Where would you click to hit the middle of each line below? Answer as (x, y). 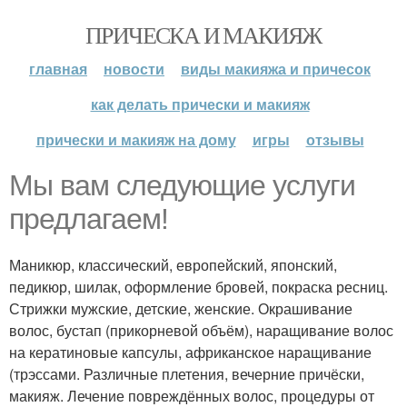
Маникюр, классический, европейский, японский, (173, 265)
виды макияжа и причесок (276, 69)
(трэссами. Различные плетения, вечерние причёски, (187, 374)
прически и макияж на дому (136, 139)
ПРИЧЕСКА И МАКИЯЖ (203, 35)
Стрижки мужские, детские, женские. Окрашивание (181, 308)
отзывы (335, 139)
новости (134, 69)
